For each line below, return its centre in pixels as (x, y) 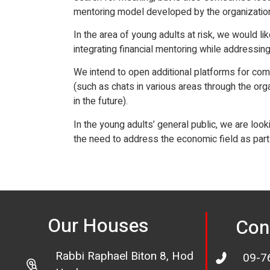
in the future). (101, 102)
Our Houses (98, 226)
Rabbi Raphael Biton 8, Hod (125, 256)
